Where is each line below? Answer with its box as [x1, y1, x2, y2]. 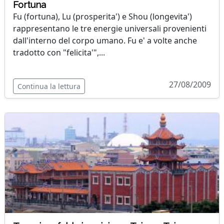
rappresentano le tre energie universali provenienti [13, 23, 206, 34]
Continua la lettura [17, 81, 80, 91]
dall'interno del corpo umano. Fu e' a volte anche [13, 35, 197, 46]
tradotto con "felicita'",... [13, 47, 105, 58]
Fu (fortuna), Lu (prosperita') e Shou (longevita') [13, 11, 192, 22]
